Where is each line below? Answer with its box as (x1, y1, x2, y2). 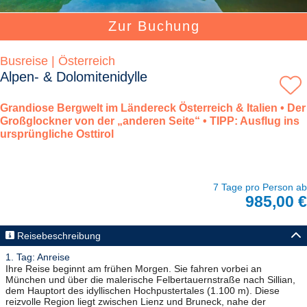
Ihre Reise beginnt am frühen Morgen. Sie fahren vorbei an (5, 263, 262, 275)
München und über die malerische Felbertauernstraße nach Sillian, (5, 274, 295, 286)
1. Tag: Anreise (5, 251, 70, 263)
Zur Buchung (108, 19, 200, 34)
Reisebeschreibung (16, 230, 101, 241)
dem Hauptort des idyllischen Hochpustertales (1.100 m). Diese (5, 285, 280, 297)
